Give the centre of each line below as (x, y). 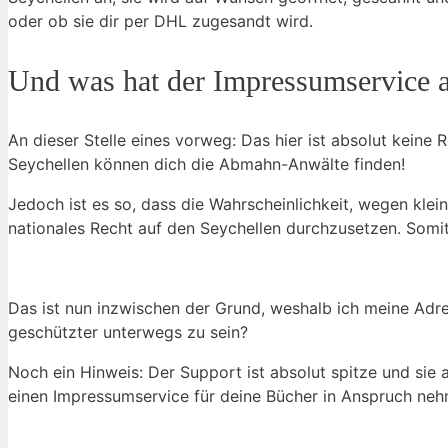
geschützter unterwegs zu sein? (128, 331)
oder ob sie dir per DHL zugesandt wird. (160, 21)
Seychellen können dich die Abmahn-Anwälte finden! (206, 163)
